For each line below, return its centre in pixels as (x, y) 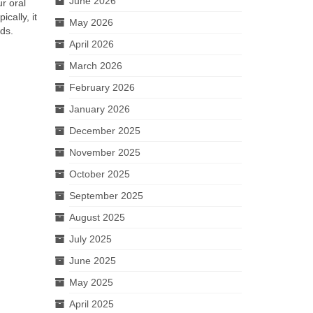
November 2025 (104, 152)
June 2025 (92, 261)
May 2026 (91, 22)
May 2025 (91, 282)
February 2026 (102, 87)
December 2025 (104, 131)
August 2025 (97, 217)
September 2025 (106, 196)
